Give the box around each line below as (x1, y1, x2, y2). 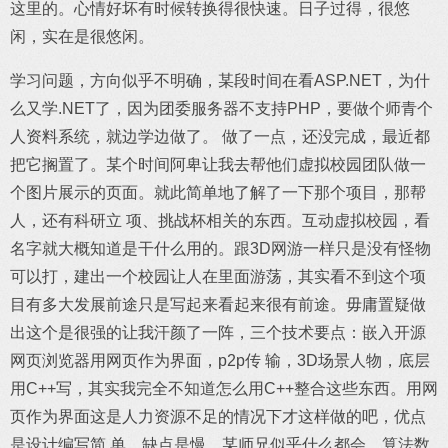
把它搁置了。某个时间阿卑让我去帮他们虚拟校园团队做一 (10, 156, 426, 173)
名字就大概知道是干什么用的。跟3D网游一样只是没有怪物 (10, 240, 431, 257)
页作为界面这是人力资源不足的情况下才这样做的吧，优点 (10, 408, 426, 425)
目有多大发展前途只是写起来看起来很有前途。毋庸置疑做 (10, 296, 426, 313)
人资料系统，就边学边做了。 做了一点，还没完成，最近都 (10, 128, 430, 145)
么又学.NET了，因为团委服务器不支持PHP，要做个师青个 (10, 100, 433, 117)
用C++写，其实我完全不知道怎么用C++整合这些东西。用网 (10, 380, 438, 397)
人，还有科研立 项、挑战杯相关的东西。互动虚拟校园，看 (10, 212, 430, 229)
